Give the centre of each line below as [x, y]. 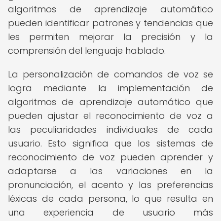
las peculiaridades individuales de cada [110, 129]
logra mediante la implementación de [110, 88]
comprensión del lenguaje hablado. [87, 51]
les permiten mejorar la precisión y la [110, 37]
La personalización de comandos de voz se [110, 74]
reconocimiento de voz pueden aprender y [110, 157]
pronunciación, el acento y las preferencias [110, 185]
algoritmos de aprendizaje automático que [110, 102]
